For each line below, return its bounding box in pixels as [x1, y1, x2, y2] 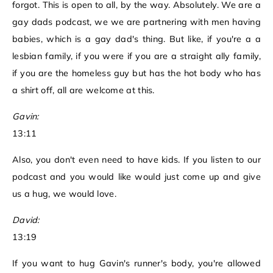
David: [12, 214, 40, 226]
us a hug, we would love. [12, 188, 116, 200]
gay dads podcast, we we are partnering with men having [12, 16, 261, 28]
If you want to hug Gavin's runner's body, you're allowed [12, 258, 261, 269]
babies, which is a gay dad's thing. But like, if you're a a [12, 34, 261, 45]
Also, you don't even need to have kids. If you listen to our [12, 154, 261, 166]
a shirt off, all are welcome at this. [12, 85, 155, 96]
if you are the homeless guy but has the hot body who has [12, 68, 261, 79]
